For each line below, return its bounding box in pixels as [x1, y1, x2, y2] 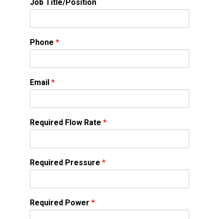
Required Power [30, 197, 91, 207]
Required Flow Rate [30, 117, 103, 127]
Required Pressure [30, 157, 102, 167]
